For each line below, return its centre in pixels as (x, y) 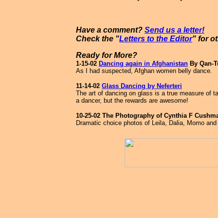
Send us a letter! (174, 30)
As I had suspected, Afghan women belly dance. (144, 71)
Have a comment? (110, 30)
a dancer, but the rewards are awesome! (132, 100)
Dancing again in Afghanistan (143, 64)
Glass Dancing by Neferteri (142, 86)
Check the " (98, 39)
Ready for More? (107, 55)
